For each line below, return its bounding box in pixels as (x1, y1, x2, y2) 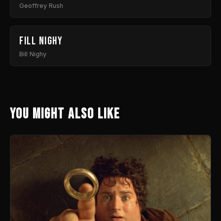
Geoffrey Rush (19, 2, 63, 9)
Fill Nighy (19, 35, 63, 48)
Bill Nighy (19, 50, 46, 58)
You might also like (10, 106, 120, 123)
